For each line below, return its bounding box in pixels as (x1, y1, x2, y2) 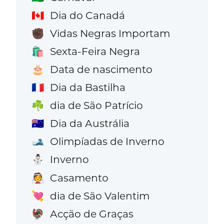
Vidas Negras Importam (49, 26, 170, 39)
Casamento (49, 171, 108, 184)
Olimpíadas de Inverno (49, 135, 164, 148)
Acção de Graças (49, 207, 133, 220)
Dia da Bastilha (49, 81, 125, 94)
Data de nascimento (49, 62, 152, 75)
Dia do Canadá (49, 8, 125, 21)
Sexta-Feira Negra (49, 44, 140, 57)
